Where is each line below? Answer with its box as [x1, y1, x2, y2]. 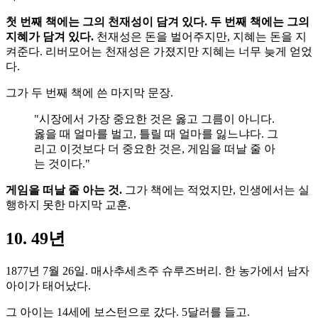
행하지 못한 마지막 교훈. [6, 198, 131, 211]
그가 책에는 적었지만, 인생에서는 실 [122, 183, 309, 196]
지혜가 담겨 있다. [6, 30, 94, 43]
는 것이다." [34, 157, 90, 170]
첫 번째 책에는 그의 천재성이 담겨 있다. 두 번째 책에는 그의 [6, 15, 309, 28]
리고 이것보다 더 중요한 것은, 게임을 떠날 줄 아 [34, 142, 275, 155]
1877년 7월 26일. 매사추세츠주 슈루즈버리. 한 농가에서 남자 [6, 264, 309, 277]
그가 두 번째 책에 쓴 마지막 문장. [6, 86, 173, 99]
